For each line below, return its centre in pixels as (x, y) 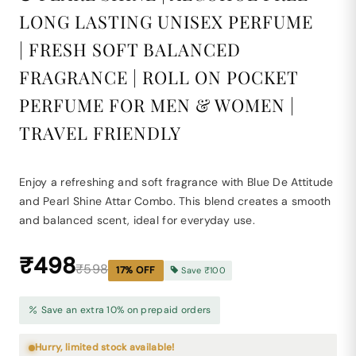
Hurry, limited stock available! (105, 347)
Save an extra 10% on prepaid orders (125, 310)
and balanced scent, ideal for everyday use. (137, 220)
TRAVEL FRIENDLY (100, 133)
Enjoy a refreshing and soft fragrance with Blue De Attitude (176, 182)
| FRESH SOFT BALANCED (130, 49)
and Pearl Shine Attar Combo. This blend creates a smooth (175, 201)
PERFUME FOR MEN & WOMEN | (157, 105)
